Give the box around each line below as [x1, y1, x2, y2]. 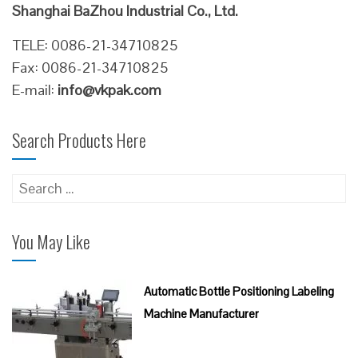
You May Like [12, 229, 90, 255]
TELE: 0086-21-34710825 [12, 36, 177, 55]
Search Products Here [12, 127, 146, 153]
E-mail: [12, 81, 58, 100]
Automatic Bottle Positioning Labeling [144, 284, 334, 300]
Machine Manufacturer [144, 306, 259, 322]
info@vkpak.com [58, 81, 161, 100]
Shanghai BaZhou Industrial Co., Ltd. [12, 2, 238, 21]
